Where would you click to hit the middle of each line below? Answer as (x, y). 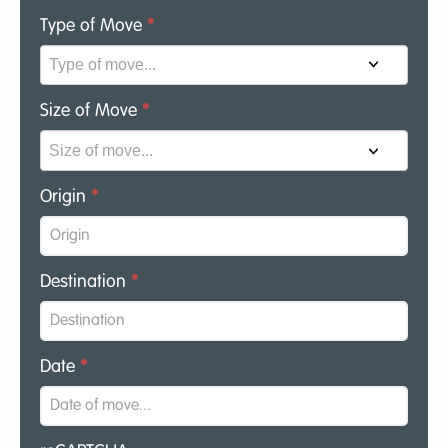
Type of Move (93, 25)
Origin (65, 197)
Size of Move (91, 111)
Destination (85, 282)
